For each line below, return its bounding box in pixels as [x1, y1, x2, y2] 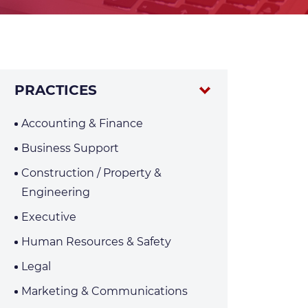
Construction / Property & [21, 166, 162, 180]
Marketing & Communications [21, 285, 188, 298]
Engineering [21, 186, 90, 199]
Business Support [21, 142, 119, 155]
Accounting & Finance [21, 117, 143, 131]
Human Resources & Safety [21, 235, 171, 249]
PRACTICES [14, 82, 97, 99]
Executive [21, 210, 76, 224]
